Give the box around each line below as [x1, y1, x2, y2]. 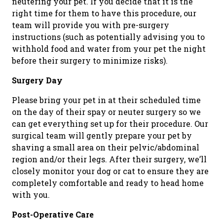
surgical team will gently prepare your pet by [12, 130, 192, 141]
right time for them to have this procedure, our [12, 7, 196, 18]
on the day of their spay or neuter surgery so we [12, 106, 201, 117]
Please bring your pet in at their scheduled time [12, 94, 201, 105]
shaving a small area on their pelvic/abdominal [12, 142, 199, 152]
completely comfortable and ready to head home [12, 177, 204, 188]
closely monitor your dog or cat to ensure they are [12, 165, 209, 176]
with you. [12, 189, 50, 200]
